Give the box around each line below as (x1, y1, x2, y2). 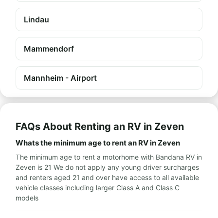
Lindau (24, 15, 49, 24)
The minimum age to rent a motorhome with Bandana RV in (16, 153, 202, 161)
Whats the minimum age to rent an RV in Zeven (16, 138, 180, 147)
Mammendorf (24, 44, 74, 54)
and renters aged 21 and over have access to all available (16, 173, 199, 182)
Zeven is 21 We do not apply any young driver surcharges (16, 163, 199, 171)
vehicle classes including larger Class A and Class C (16, 183, 180, 192)
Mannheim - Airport (24, 73, 97, 83)
